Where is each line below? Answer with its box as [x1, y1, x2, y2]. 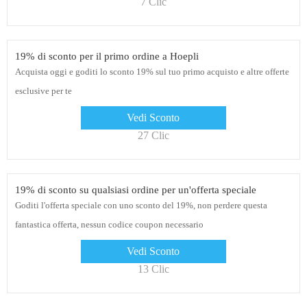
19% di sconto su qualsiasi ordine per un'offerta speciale [14, 184, 256, 196]
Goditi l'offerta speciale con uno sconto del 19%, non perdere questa [14, 200, 267, 211]
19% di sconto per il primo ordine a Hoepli [14, 51, 199, 62]
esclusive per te [14, 86, 72, 97]
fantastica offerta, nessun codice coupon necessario [14, 219, 204, 230]
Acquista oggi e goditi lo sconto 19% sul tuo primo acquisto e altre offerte [14, 66, 289, 77]
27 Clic [138, 130, 169, 142]
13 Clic [138, 263, 169, 275]
